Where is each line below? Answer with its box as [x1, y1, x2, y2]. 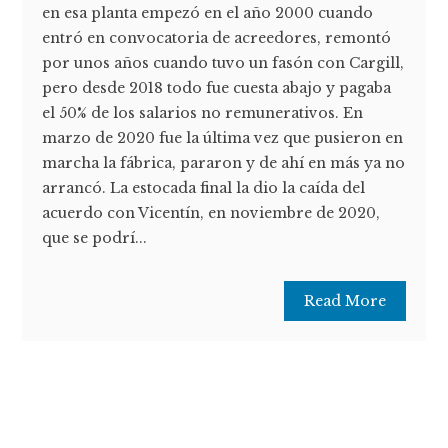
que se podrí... [42, 229, 148, 248]
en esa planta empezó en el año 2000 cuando [42, 4, 374, 23]
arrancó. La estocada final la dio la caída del [42, 179, 366, 198]
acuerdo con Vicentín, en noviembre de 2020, [42, 204, 381, 223]
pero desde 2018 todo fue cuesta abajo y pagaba [42, 79, 392, 98]
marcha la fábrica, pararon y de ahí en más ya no [42, 154, 406, 173]
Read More [303, 292, 386, 311]
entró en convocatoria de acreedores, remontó [42, 29, 392, 48]
